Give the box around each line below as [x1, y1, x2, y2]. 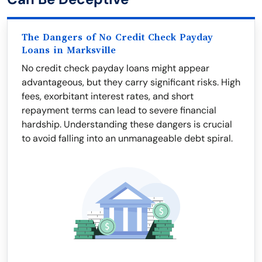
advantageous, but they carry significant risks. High [22, 76, 240, 88]
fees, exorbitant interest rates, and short [22, 90, 194, 102]
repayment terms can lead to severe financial [22, 104, 216, 116]
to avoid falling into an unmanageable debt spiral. [22, 132, 233, 144]
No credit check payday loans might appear [22, 62, 209, 74]
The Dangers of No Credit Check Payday [22, 32, 213, 43]
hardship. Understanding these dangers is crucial [22, 118, 232, 130]
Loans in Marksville [22, 45, 116, 56]
